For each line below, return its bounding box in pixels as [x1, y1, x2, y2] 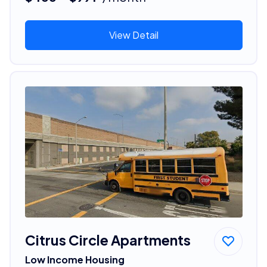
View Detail [108, 28, 159, 41]
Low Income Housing [24, 253, 125, 266]
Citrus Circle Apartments [24, 231, 191, 249]
